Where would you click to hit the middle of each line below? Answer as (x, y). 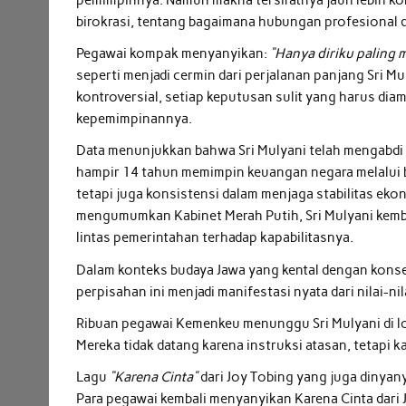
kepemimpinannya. (135, 118)
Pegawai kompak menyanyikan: (174, 53)
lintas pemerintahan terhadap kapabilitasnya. (215, 238)
